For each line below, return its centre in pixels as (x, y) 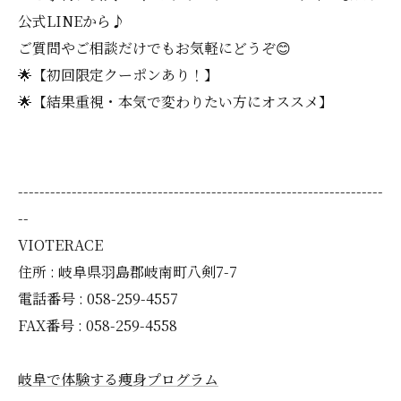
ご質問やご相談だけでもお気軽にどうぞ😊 (154, 48)
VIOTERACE (60, 245)
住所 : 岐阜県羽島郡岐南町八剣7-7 (128, 272)
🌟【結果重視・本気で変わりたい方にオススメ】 (175, 102)
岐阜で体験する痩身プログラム (118, 380)
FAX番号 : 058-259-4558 (98, 326)
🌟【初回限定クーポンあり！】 (118, 75)
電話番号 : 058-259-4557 (98, 299)
